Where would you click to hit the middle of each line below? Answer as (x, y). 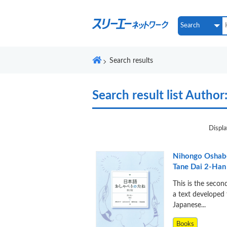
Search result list (139, 96)
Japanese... (189, 205)
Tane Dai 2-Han (199, 167)
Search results (131, 61)
